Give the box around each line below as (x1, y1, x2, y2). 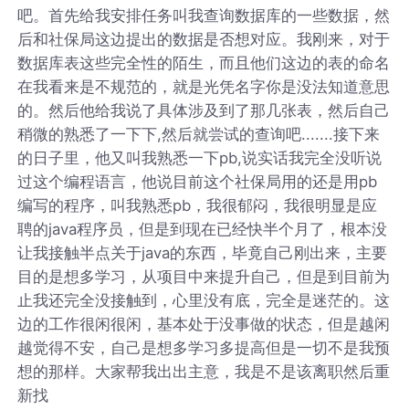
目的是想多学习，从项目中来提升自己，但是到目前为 (17, 267, 391, 286)
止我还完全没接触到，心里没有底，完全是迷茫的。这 (17, 290, 391, 309)
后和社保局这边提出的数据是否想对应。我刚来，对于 (17, 29, 391, 48)
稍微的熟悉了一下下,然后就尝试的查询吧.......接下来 (17, 124, 381, 143)
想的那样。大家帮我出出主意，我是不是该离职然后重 (17, 362, 391, 381)
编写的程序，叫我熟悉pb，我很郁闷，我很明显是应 (17, 195, 378, 215)
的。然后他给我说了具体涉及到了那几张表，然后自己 (17, 100, 391, 120)
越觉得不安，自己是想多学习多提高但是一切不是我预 (17, 338, 391, 357)
